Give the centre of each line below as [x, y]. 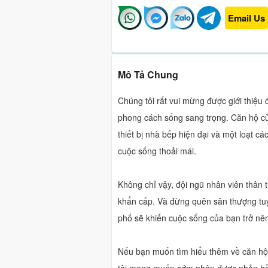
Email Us [246, 18]
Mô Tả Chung [148, 74]
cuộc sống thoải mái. [157, 151]
